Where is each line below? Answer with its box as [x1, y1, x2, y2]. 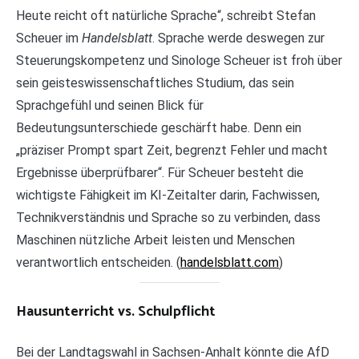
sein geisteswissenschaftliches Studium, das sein [16, 75, 294, 91]
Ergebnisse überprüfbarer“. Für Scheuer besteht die [16, 164, 304, 180]
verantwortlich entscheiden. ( [16, 254, 180, 270]
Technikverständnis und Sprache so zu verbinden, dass [16, 209, 321, 225]
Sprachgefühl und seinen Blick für [16, 97, 204, 113]
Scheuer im [16, 30, 82, 46]
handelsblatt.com [180, 254, 279, 270]
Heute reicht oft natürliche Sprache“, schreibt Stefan [16, 7, 316, 23]
